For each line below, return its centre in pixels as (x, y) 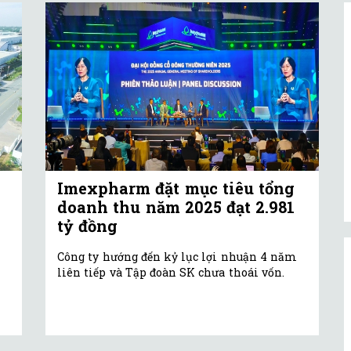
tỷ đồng (88, 226)
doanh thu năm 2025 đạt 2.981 (176, 207)
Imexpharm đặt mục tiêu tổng (176, 188)
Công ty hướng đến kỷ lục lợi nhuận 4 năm (177, 257)
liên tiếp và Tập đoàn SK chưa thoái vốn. (171, 273)
